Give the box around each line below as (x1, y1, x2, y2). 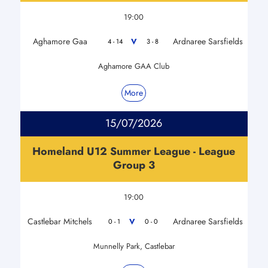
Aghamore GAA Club (98, 60, 170, 72)
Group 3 (112, 157, 155, 173)
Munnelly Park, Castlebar (93, 240, 175, 252)
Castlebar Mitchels (28, 215, 93, 227)
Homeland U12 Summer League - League (32, 143, 236, 159)
